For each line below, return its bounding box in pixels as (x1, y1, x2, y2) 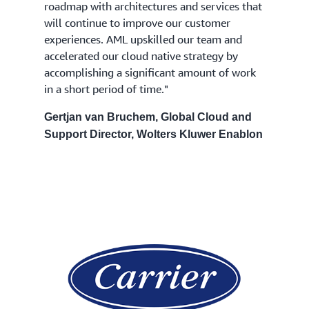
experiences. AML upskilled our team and (44, 32, 242, 46)
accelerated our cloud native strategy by (44, 48, 238, 63)
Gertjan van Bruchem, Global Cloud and (44, 110, 252, 123)
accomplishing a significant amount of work (44, 65, 256, 79)
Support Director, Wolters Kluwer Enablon (44, 128, 263, 140)
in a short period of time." (44, 81, 168, 96)
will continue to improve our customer (44, 15, 230, 30)
